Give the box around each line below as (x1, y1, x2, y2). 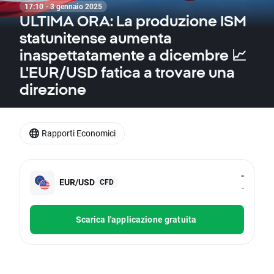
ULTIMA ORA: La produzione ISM (20, 12, 246, 29)
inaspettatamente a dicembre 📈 (20, 46, 246, 64)
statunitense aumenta (20, 29, 172, 46)
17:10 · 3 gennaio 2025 (24, 1, 103, 11)
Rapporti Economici (42, 127, 116, 139)
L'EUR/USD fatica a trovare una (20, 64, 235, 81)
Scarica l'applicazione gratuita (75, 213, 197, 226)
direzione (20, 81, 86, 98)
